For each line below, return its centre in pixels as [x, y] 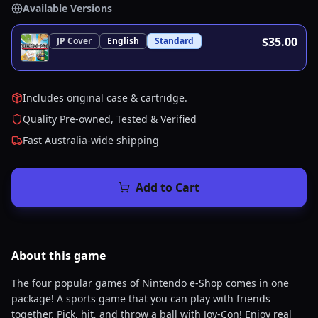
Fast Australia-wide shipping [91, 140]
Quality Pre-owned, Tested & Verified [110, 119]
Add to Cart [168, 187]
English [123, 41]
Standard [174, 41]
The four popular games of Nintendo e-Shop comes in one [150, 283]
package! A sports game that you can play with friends [141, 298]
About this [43, 256]
